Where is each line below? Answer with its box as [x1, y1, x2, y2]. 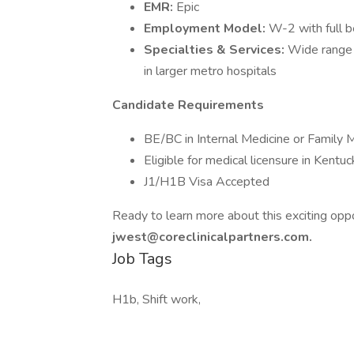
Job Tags [112, 248, 172, 269]
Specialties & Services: [144, 41, 288, 58]
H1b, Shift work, [112, 291, 201, 308]
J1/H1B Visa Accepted [144, 173, 269, 190]
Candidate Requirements [112, 96, 264, 114]
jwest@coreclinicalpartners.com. [112, 228, 312, 246]
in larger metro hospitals [144, 62, 277, 80]
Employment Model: [144, 20, 269, 37]
